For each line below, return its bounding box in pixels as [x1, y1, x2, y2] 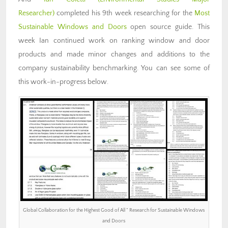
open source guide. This [126, 22, 210, 31]
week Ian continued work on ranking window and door [18, 36, 210, 45]
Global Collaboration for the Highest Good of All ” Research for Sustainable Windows [23, 207, 205, 213]
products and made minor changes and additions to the [18, 50, 210, 59]
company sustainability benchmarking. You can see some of [18, 64, 210, 72]
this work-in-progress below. [18, 77, 108, 86]
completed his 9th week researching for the [54, 9, 194, 17]
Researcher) [18, 9, 54, 17]
